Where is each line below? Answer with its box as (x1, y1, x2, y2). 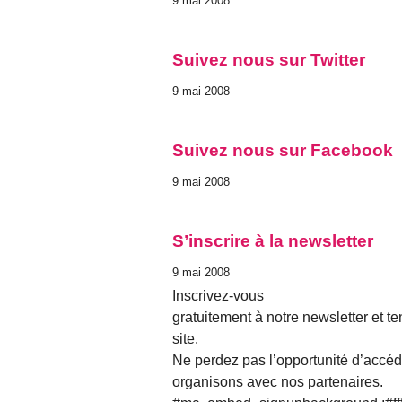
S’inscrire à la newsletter (172, 232, 373, 251)
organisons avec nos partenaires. (172, 374, 383, 390)
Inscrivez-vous (172, 288, 264, 304)
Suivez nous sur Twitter (172, 49, 365, 69)
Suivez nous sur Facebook (172, 140, 393, 160)
